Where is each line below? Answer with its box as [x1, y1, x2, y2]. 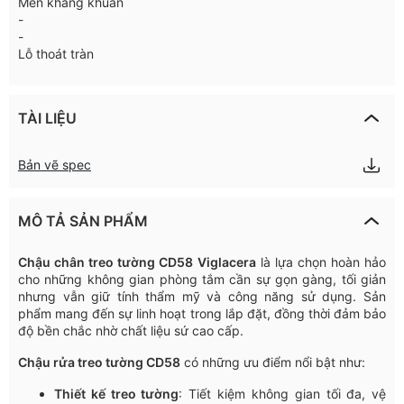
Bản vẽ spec [18, 156, 91, 172]
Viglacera [197, 253, 256, 270]
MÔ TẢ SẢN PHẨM [18, 211, 148, 230]
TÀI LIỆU [18, 108, 77, 127]
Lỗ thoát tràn [18, 45, 94, 61]
